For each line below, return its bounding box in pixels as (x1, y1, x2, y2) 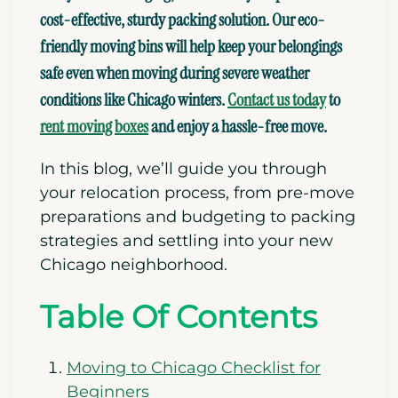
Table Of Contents (40, 298, 317, 337)
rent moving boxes (40, 115, 148, 139)
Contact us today (227, 88, 326, 112)
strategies (40, 231, 123, 251)
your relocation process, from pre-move (40, 183, 354, 203)
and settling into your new (123, 231, 333, 251)
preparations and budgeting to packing (40, 207, 355, 227)
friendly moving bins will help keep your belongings (40, 35, 342, 59)
